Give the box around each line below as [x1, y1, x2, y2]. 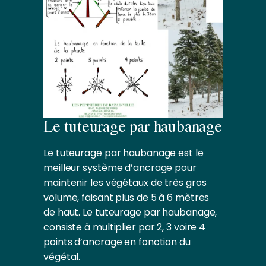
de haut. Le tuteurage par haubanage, [43, 205, 217, 219]
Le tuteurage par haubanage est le [43, 145, 204, 160]
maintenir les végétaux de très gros [43, 175, 207, 189]
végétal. [43, 249, 81, 264]
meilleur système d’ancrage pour [43, 160, 197, 175]
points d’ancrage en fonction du [43, 235, 191, 249]
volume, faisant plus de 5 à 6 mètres [43, 190, 210, 204]
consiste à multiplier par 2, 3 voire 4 [43, 220, 206, 234]
